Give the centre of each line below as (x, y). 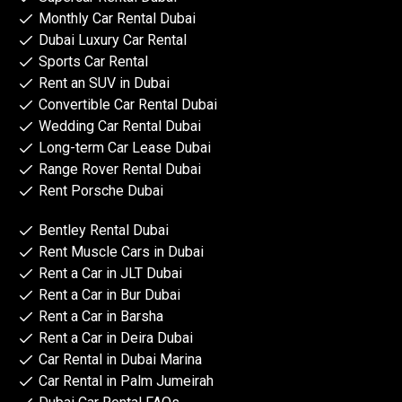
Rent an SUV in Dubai (104, 83)
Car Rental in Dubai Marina (120, 360)
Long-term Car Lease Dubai (124, 148)
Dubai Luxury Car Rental (112, 40)
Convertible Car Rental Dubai (127, 105)
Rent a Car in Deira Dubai (115, 338)
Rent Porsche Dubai (100, 191)
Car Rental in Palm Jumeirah (126, 381)
